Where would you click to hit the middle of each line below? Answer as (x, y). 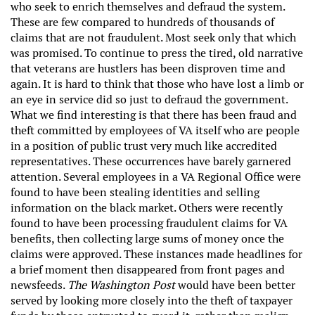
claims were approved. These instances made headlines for (156, 254)
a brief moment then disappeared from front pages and (148, 269)
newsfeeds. (39, 285)
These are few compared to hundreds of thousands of (142, 22)
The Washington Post (123, 285)
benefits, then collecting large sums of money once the (147, 238)
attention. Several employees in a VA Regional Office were (156, 176)
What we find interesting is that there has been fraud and (154, 115)
